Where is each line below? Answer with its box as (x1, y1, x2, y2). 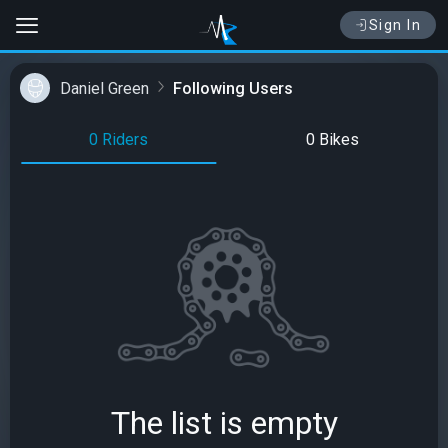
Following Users (173, 78, 293, 98)
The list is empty (110, 404, 338, 442)
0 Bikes (306, 130, 359, 149)
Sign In (368, 17, 421, 33)
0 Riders (89, 130, 148, 149)
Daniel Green (60, 78, 149, 98)
